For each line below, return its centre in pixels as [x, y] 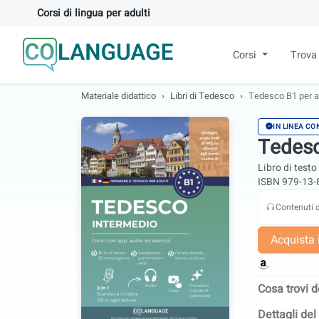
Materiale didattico [119, 96]
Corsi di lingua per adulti [94, 13]
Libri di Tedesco [202, 96]
